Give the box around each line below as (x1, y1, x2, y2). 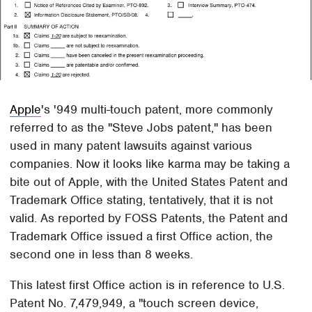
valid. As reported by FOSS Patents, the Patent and (10, 210, 288, 226)
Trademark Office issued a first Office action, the (10, 228, 274, 244)
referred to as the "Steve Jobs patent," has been (10, 120, 273, 136)
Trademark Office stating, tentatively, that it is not (10, 192, 274, 208)
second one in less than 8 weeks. (10, 247, 194, 263)
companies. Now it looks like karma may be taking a (10, 156, 290, 172)
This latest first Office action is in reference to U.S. (10, 277, 286, 293)
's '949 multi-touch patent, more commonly (41, 102, 274, 118)
